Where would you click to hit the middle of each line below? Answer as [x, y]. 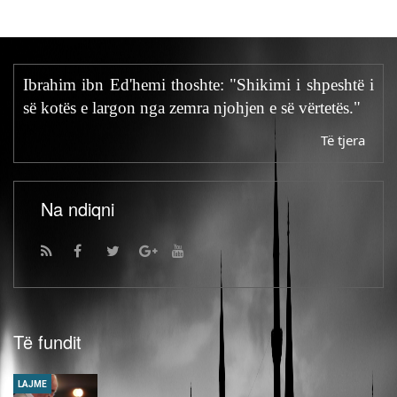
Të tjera [343, 140]
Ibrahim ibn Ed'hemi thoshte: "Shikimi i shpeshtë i [198, 84]
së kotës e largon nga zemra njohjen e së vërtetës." [192, 107]
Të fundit [47, 341]
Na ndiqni [78, 208]
